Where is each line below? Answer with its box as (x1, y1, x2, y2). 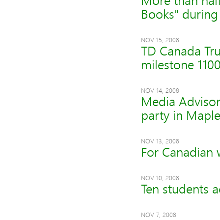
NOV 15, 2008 (140, 35, 179, 44)
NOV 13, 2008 (140, 137, 179, 145)
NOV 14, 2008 (140, 86, 179, 95)
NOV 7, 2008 (140, 210, 176, 219)
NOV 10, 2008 (140, 173, 179, 182)
